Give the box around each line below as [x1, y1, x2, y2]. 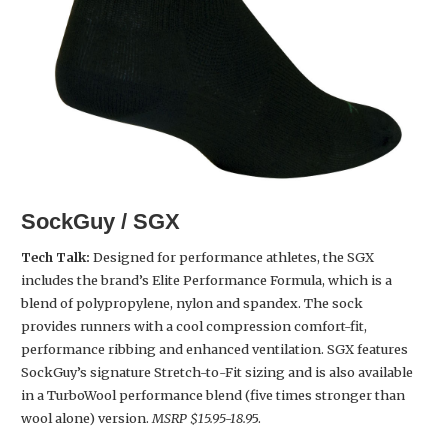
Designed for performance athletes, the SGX [90, 249, 374, 266]
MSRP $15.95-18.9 [152, 410, 252, 427]
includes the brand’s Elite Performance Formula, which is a [21, 272, 392, 289]
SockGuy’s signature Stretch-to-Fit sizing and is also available [21, 364, 413, 381]
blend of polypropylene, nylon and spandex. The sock [21, 295, 363, 312]
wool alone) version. [21, 410, 152, 427]
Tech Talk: [21, 249, 90, 266]
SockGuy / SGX [21, 209, 180, 235]
